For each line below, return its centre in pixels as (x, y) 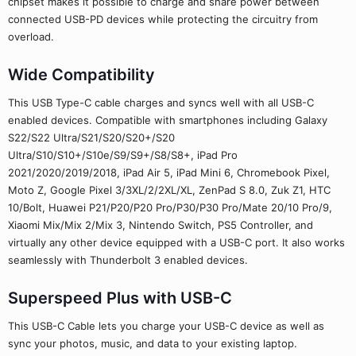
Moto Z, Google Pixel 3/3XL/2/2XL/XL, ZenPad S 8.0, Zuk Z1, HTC (169, 190)
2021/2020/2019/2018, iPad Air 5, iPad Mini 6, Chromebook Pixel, (169, 172)
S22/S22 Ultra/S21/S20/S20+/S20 (91, 137)
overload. (31, 37)
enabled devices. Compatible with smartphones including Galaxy (168, 120)
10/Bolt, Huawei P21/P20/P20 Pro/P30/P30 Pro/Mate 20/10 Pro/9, (170, 207)
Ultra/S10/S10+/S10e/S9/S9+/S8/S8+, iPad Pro (123, 155)
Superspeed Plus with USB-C (120, 298)
